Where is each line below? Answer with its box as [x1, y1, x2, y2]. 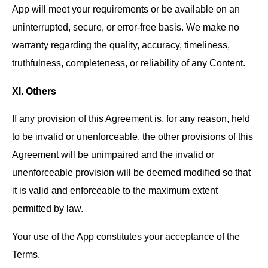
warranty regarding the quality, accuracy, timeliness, [12, 39, 230, 51]
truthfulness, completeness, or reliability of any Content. [12, 57, 245, 69]
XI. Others [12, 85, 56, 96]
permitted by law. [12, 203, 83, 214]
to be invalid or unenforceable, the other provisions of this [12, 131, 253, 142]
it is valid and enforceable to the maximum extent [12, 185, 218, 196]
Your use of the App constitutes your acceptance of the [12, 230, 240, 242]
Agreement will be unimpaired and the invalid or [12, 149, 214, 160]
